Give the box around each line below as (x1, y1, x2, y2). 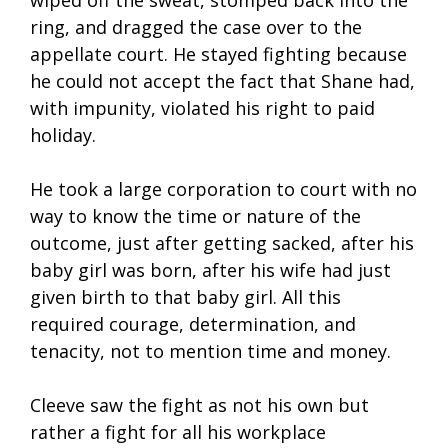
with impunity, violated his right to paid (30, 96, 375, 121)
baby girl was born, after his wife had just (30, 258, 391, 283)
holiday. (30, 123, 96, 148)
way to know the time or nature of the (30, 204, 361, 229)
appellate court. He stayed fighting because (30, 42, 407, 67)
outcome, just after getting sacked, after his (30, 231, 414, 256)
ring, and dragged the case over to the (30, 15, 362, 40)
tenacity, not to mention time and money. (30, 339, 391, 364)
